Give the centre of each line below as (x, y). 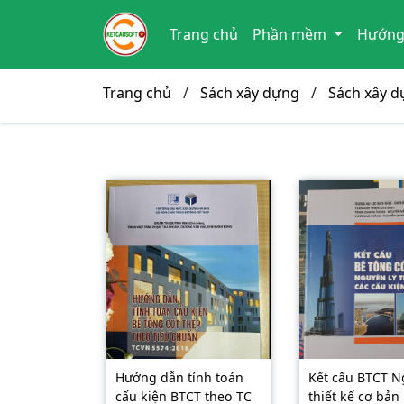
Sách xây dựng (250, 93)
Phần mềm (291, 34)
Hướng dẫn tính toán (179, 377)
